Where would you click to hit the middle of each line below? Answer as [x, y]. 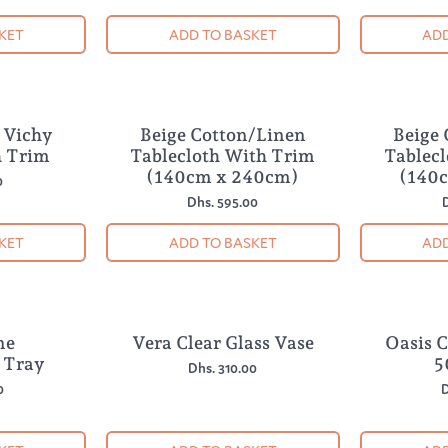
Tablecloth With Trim [223, 156]
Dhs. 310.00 [223, 368]
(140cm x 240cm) [223, 177]
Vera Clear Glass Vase [222, 343]
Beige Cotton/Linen [222, 135]
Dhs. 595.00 [223, 202]
